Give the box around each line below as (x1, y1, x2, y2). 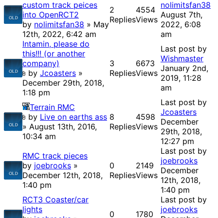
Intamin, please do (22, 39, 90, 49)
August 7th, (161, 10, 202, 20)
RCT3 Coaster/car (22, 195, 89, 205)
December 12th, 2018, (22, 170, 103, 181)
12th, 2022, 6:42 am (22, 29, 96, 39)
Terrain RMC (30, 102, 75, 112)
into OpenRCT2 (22, 10, 79, 20)
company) (22, 58, 59, 69)
